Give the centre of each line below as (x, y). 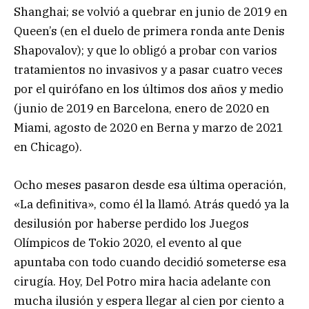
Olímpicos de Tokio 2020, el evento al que (128, 242)
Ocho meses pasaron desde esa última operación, (150, 185)
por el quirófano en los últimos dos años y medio (149, 89)
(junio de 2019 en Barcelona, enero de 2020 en (142, 109)
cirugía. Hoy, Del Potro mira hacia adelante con (142, 281)
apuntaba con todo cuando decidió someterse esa (150, 262)
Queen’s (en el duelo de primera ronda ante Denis (149, 31)
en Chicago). (48, 147)
